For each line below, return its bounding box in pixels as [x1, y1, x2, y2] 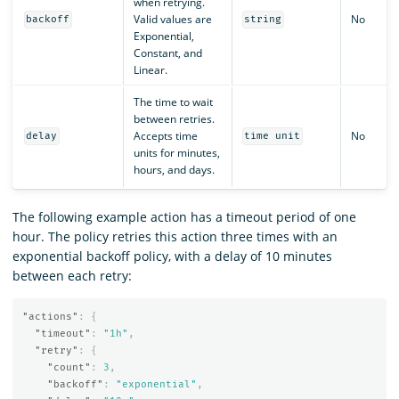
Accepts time [133, 127, 198, 143]
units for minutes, [133, 144, 220, 160]
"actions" [21, 311, 78, 323]
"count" [46, 362, 91, 374]
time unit [244, 130, 301, 142]
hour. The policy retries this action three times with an [12, 227, 338, 245]
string [244, 13, 282, 26]
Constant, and [133, 45, 202, 61]
